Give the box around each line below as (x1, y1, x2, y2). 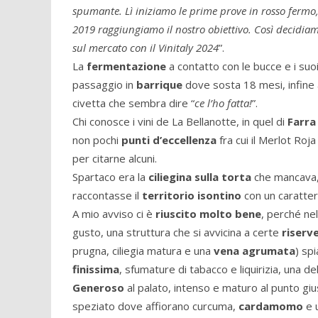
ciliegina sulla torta (148, 169, 251, 184)
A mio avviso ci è (72, 206, 155, 221)
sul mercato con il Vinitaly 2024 (72, 40, 219, 55)
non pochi (72, 132, 121, 147)
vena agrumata (214, 243, 295, 258)
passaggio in (72, 77, 136, 92)
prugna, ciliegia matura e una (72, 243, 214, 258)
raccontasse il (72, 187, 142, 202)
